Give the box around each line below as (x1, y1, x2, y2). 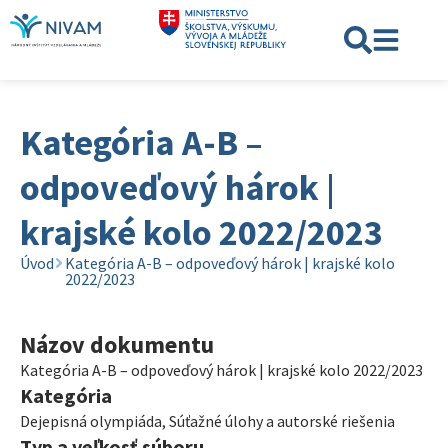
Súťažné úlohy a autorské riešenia (169, 411, 395, 431)
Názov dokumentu (20, 329, 214, 360)
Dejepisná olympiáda (20, 411, 162, 431)
